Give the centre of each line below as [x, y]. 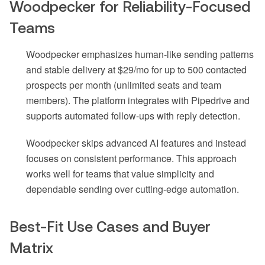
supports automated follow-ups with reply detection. [133, 116]
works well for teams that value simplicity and [120, 174]
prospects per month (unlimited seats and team [124, 85]
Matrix [31, 248]
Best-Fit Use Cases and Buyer [110, 227]
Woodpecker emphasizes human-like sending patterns [140, 54]
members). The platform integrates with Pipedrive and [138, 101]
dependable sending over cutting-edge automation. [132, 189]
